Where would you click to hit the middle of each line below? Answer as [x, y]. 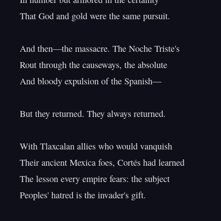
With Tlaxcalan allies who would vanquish [96, 146]
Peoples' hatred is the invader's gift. [83, 195]
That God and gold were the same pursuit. [95, 16]
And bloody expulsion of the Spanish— [91, 81]
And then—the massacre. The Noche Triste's [100, 48]
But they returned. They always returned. [93, 113]
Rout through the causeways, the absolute [93, 65]
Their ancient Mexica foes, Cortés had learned [102, 162]
